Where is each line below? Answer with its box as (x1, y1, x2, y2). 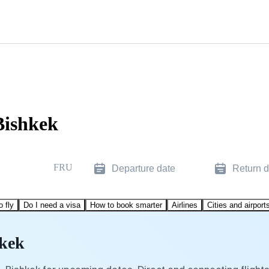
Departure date (112, 163, 175, 174)
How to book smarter (90, 200, 162, 210)
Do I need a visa (23, 200, 80, 210)
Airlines (172, 200, 198, 210)
